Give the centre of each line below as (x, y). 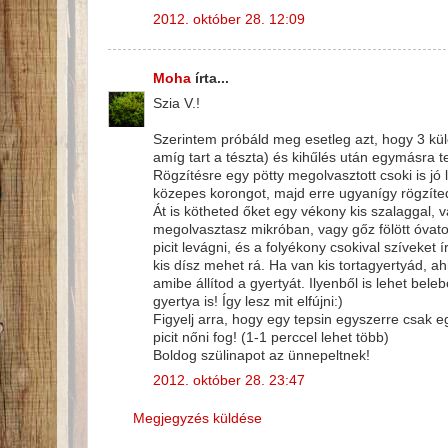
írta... (210, 79)
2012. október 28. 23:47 (229, 380)
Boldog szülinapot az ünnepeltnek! (261, 355)
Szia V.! (176, 103)
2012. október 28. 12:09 (229, 19)
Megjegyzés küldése (197, 418)
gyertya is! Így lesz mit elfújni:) (248, 301)
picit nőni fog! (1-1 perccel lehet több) (271, 337)
